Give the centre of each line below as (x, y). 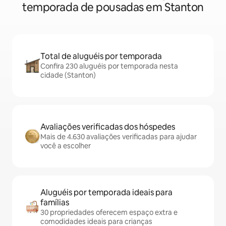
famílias (55, 203)
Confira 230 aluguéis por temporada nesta (109, 66)
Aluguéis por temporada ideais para (106, 192)
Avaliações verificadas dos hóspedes (108, 127)
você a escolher (66, 146)
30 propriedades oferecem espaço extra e (109, 212)
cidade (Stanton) (68, 75)
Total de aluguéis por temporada (101, 56)
